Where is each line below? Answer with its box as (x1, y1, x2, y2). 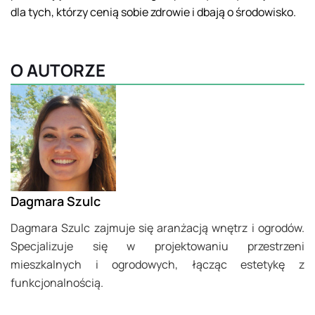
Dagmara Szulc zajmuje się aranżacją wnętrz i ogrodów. (11, 219, 304, 236)
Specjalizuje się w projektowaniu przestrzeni (11, 238, 304, 254)
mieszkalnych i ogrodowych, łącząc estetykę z (11, 256, 304, 272)
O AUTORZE (11, 58, 105, 82)
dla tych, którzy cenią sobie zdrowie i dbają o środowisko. (11, 4, 296, 20)
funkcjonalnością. (11, 274, 103, 290)
